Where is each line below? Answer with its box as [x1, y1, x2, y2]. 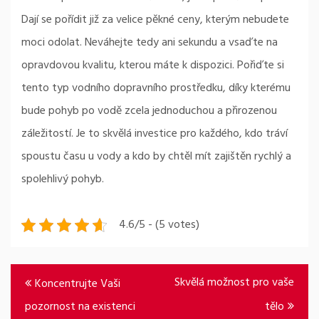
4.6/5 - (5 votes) [119, 216, 199, 234]
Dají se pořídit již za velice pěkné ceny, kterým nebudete [21, 11, 289, 29]
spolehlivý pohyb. [21, 170, 104, 189]
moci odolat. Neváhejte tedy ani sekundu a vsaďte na [21, 33, 278, 52]
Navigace [10, 263, 66, 289]
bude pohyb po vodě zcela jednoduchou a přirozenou [21, 102, 277, 120]
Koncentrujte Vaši [35, 275, 120, 293]
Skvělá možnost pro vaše [174, 273, 294, 292]
